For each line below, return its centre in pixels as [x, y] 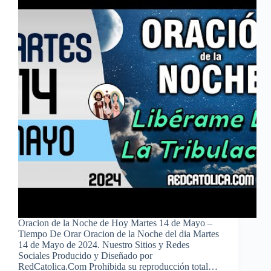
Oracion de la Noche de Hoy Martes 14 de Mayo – [115, 223]
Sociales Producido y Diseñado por [85, 256]
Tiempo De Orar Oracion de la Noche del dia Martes [119, 234]
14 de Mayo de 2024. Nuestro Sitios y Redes [104, 245]
